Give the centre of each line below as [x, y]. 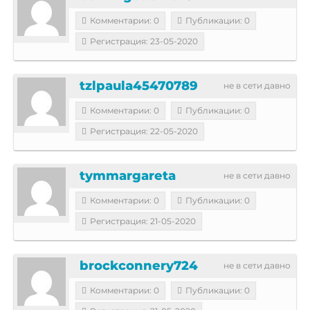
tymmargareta [128, 175]
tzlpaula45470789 [139, 85]
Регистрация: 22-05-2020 [144, 131]
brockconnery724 [139, 265]
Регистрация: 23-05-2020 [144, 41]
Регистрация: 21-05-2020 [143, 221]
